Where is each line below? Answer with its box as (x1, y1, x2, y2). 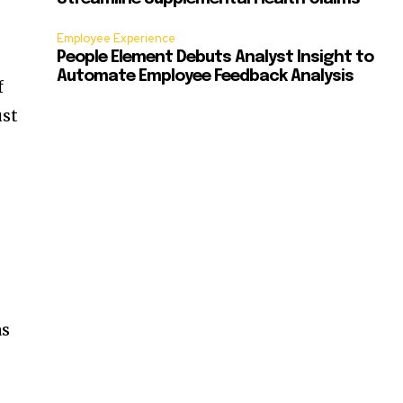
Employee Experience (57, 31, 176, 47)
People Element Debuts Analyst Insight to (57, 49, 374, 67)
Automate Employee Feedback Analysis (57, 68, 354, 85)
